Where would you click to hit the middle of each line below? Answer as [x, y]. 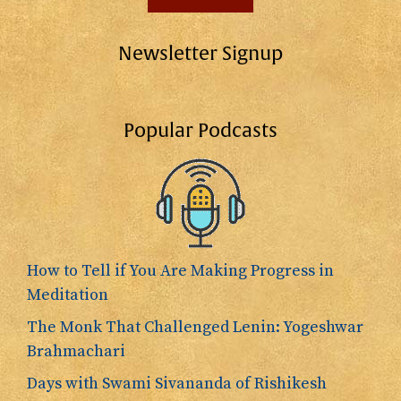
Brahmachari [76, 352]
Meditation [68, 295]
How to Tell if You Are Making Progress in [180, 271]
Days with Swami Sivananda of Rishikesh [177, 384]
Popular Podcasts [200, 132]
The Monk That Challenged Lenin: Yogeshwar [195, 328]
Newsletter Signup [200, 55]
